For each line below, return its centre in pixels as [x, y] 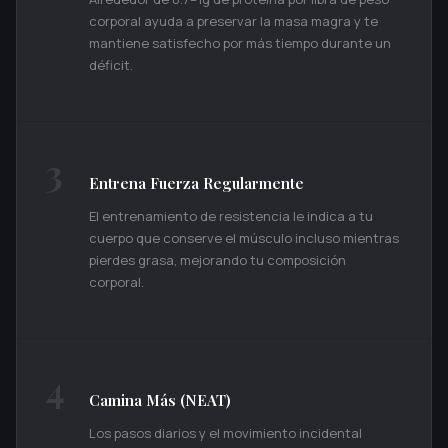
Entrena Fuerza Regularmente [196, 183]
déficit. [111, 65]
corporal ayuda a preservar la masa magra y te [233, 21]
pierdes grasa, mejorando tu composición [217, 260]
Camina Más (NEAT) [160, 400]
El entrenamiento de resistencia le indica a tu [231, 216]
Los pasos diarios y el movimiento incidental [225, 433]
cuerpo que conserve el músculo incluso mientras [244, 238]
